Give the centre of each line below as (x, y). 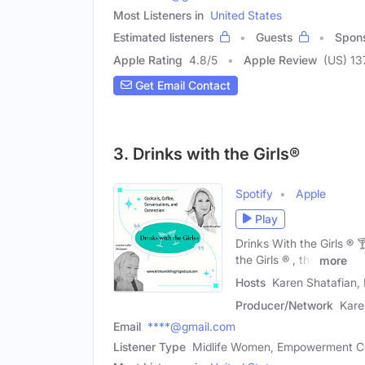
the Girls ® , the (276, 259)
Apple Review (280, 59)
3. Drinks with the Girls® (207, 154)
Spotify (254, 193)
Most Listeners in (158, 15)
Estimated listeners (163, 37)
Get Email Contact (181, 86)
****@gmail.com (191, 327)
